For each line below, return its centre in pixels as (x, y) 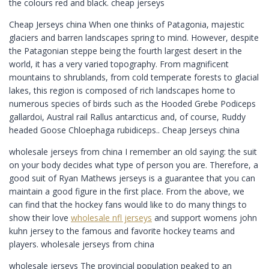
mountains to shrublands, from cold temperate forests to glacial (134, 77)
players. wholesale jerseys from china (82, 244)
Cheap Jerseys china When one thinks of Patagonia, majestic (127, 24)
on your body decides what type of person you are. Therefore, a (134, 165)
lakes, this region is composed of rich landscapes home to (122, 90)
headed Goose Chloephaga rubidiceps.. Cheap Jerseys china (124, 130)
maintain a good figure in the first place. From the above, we (127, 191)
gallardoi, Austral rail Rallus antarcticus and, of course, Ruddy (127, 116)
